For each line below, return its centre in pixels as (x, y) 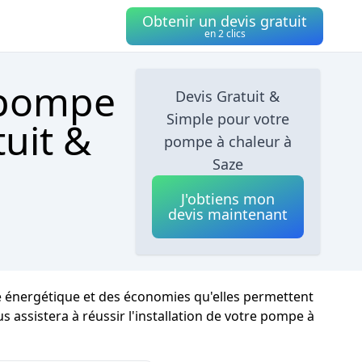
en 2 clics (225, 33)
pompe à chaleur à (227, 141)
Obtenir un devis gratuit (225, 21)
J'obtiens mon (227, 199)
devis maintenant (227, 214)
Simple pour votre (227, 119)
